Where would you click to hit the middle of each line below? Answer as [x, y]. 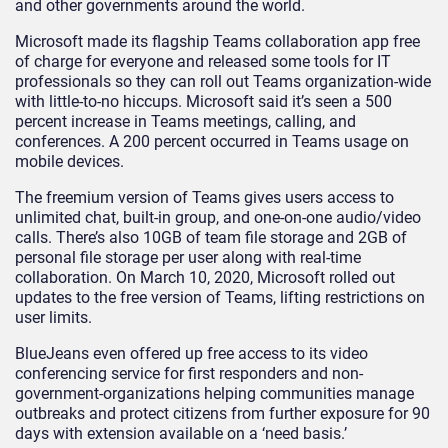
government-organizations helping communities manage [214, 394]
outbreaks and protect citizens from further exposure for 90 [222, 414]
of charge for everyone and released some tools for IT [203, 62]
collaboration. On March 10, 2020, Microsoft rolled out [205, 278]
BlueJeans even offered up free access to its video [191, 354]
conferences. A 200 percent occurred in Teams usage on [212, 142]
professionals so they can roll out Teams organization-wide [223, 82]
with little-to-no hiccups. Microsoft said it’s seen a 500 [203, 102]
